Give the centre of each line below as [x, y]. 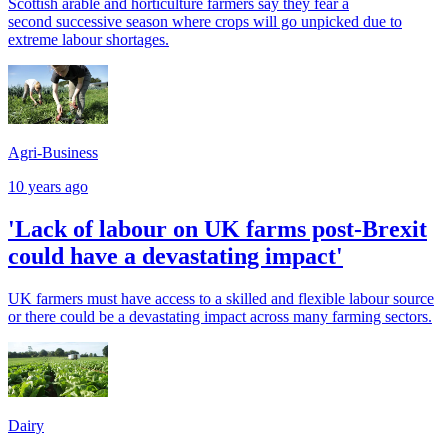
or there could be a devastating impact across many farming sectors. [220, 317]
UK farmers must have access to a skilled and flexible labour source [221, 299]
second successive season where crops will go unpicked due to [205, 21]
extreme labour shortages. [88, 39]
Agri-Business [53, 153]
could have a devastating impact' [175, 256]
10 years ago [48, 187]
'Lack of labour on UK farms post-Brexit [217, 229]
